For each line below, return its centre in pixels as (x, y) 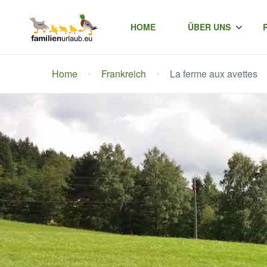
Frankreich (124, 74)
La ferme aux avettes (214, 74)
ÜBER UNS (209, 27)
